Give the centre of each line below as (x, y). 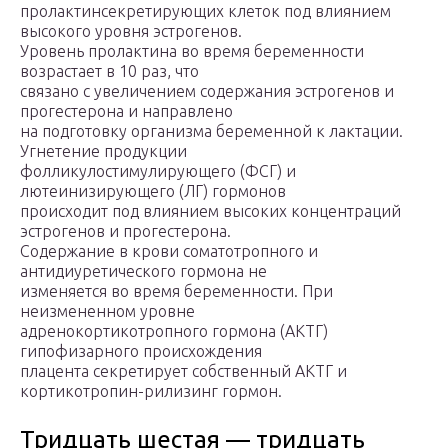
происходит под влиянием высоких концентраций (210, 211)
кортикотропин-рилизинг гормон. (151, 391)
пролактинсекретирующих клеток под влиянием (205, 11)
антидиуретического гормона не (143, 271)
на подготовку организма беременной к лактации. (211, 131)
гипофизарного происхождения (141, 351)
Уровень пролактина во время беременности (192, 51)
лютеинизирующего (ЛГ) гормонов (153, 191)
